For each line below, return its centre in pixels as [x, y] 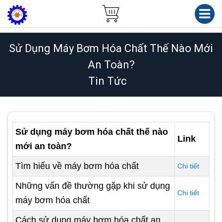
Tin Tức [107, 81]
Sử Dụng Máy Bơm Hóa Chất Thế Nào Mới [111, 48]
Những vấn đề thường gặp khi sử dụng [93, 186]
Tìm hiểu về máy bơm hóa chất [77, 166]
